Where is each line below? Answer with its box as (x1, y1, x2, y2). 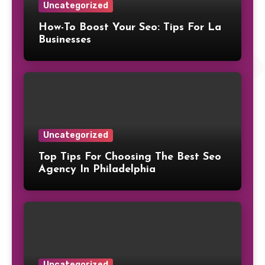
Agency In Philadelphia (38, 164, 156, 176)
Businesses (38, 34, 91, 46)
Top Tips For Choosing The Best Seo (38, 151, 221, 163)
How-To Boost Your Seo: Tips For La (38, 22, 221, 34)
